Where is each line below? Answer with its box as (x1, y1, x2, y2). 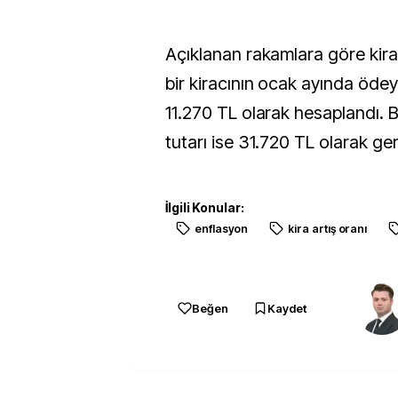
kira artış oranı (288, 222, 368, 235)
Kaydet (267, 301, 306, 315)
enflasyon (195, 222, 249, 235)
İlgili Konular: (165, 200, 244, 215)
